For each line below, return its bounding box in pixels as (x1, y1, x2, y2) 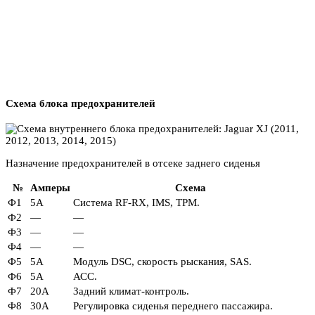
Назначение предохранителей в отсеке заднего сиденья (6, 157, 260, 169)
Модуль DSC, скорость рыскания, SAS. (73, 256, 252, 268)
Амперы (30, 182, 70, 194)
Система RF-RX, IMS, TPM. (73, 197, 200, 209)
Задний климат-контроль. (73, 285, 189, 297)
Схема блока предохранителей (6, 97, 155, 109)
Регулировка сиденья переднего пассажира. (73, 300, 273, 312)
